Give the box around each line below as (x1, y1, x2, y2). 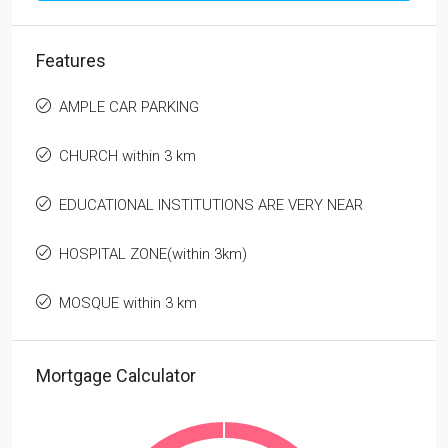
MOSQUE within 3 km (59, 293, 197, 312)
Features (36, 49, 106, 71)
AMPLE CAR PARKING (59, 97, 199, 116)
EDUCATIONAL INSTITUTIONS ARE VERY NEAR (59, 195, 363, 214)
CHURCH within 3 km (59, 146, 196, 165)
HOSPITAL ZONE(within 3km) (59, 244, 247, 263)
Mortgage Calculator (36, 364, 196, 386)
